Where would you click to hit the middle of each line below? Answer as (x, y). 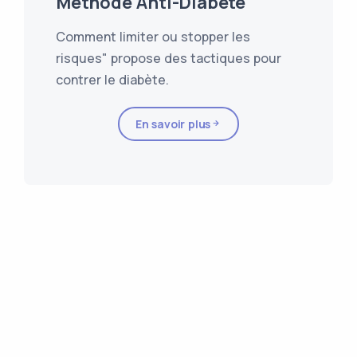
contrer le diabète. (112, 80)
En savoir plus (173, 124)
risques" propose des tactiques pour (169, 59)
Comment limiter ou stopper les (153, 37)
